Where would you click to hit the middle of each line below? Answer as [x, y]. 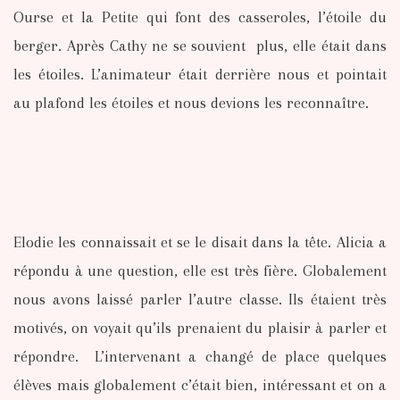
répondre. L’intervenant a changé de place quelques [200, 356]
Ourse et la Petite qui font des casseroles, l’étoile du [200, 17]
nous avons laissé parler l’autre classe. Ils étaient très [200, 299]
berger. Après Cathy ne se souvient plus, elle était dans [200, 45]
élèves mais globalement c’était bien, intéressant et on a [200, 384]
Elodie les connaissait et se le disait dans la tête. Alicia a [200, 242]
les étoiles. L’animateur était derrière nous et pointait [200, 74]
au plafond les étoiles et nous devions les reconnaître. [191, 102]
